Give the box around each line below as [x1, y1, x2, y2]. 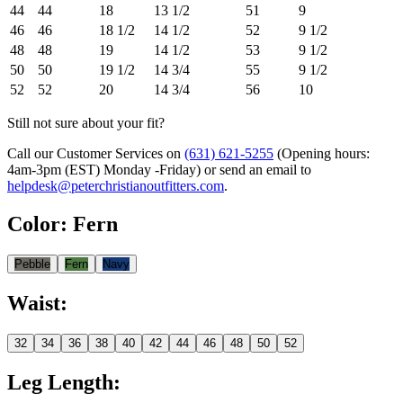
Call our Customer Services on [7, 146, 181, 162]
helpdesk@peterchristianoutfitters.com [7, 178, 224, 194]
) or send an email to [196, 162, 311, 178]
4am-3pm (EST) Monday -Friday [7, 162, 196, 178]
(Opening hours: [277, 146, 370, 162]
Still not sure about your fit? [7, 115, 165, 131]
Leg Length [7, 370, 113, 394]
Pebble [14, 256, 50, 271]
